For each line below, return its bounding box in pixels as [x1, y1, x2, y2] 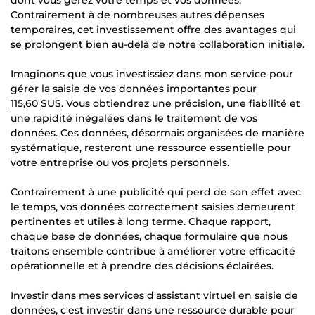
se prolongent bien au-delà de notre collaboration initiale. [11, 37, 304, 51]
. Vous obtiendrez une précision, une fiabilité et [61, 96, 300, 110]
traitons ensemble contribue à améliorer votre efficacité [11, 244, 295, 257]
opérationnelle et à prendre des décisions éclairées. [11, 259, 274, 272]
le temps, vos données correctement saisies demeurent [11, 200, 295, 213]
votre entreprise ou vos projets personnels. [11, 155, 229, 169]
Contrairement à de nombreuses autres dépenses [11, 8, 264, 21]
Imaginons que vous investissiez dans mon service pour [11, 67, 293, 80]
